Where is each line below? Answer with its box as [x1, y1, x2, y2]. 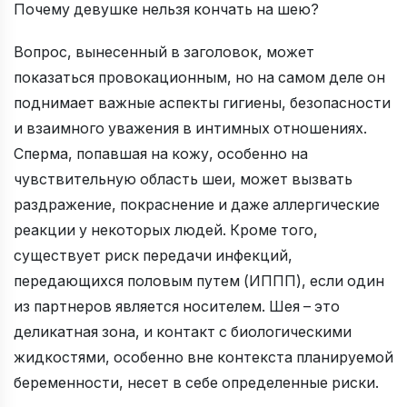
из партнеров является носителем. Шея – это [14, 298, 340, 315]
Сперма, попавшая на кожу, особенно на [14, 145, 308, 163]
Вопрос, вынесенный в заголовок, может [14, 44, 314, 61]
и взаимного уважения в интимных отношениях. [14, 120, 367, 137]
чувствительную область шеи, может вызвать [14, 171, 352, 188]
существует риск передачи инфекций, [14, 247, 293, 264]
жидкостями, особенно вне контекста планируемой [14, 349, 393, 366]
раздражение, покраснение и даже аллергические [14, 196, 380, 213]
